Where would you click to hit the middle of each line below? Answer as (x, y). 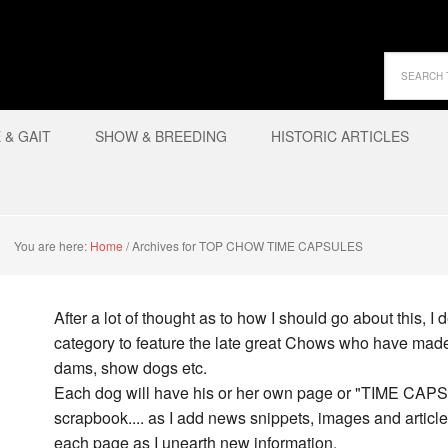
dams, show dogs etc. (130, 367)
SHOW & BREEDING (161, 136)
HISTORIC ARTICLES (340, 136)
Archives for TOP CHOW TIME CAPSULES (246, 245)
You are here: (52, 245)
